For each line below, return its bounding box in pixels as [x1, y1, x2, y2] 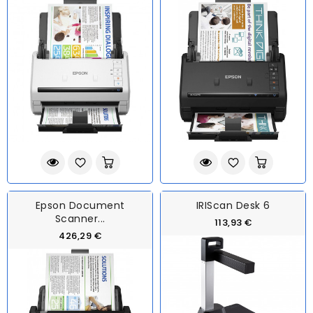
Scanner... [54, 211, 105, 226]
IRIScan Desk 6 [196, 198, 270, 212]
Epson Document [35, 198, 125, 212]
